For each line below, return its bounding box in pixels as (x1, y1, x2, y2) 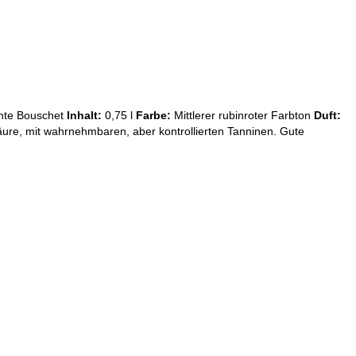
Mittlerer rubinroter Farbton (171, 108, 314, 122)
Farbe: (136, 108, 171, 122)
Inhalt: (67, 108, 102, 122)
